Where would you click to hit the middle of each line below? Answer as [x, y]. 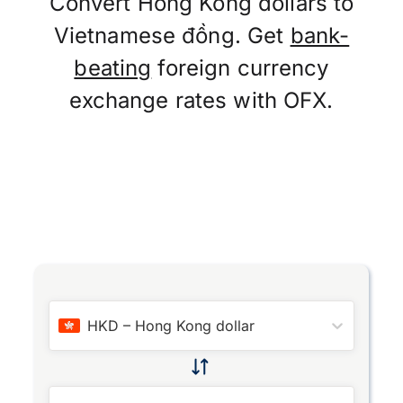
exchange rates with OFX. [201, 100]
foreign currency [240, 68]
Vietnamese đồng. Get [172, 36]
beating [113, 68]
